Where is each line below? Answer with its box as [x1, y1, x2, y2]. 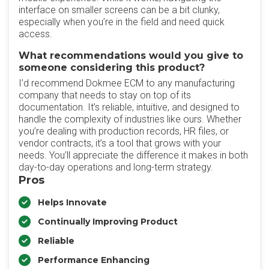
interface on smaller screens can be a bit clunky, [19, 4, 220, 16]
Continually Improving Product [38, 216, 178, 227]
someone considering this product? [19, 62, 205, 73]
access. [19, 28, 52, 40]
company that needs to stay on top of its [19, 89, 191, 101]
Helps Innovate [38, 197, 107, 208]
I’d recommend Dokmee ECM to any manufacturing [19, 77, 235, 89]
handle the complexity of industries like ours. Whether [19, 113, 241, 125]
